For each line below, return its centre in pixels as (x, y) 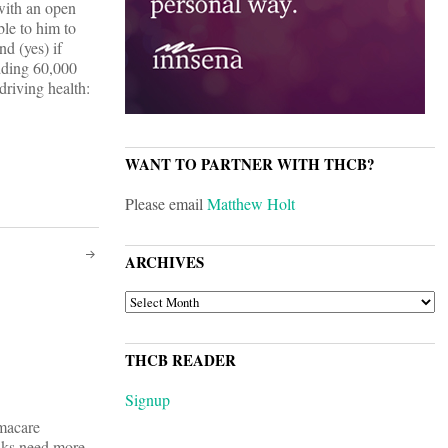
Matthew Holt (251, 204)
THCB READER (180, 360)
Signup (147, 400)
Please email (166, 204)
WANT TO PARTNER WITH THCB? (250, 164)
